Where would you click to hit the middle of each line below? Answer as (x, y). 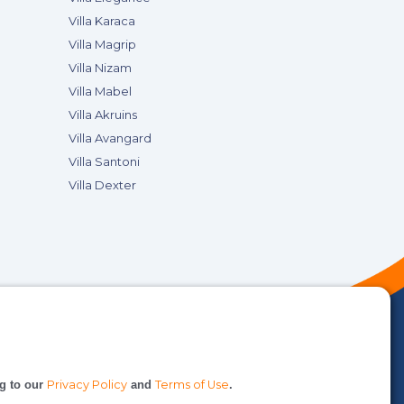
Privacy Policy (87, 384)
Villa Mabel (100, 91)
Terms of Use (192, 384)
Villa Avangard (110, 138)
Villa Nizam (100, 68)
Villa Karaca (102, 21)
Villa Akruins (103, 115)
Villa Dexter (102, 185)
